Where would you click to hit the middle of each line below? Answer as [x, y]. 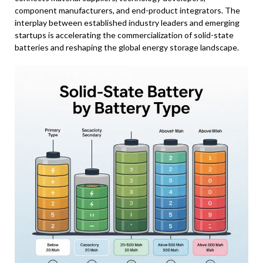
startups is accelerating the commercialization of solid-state [124, 35]
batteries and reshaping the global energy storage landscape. [127, 47]
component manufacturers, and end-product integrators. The [127, 10]
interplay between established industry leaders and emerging [127, 23]
